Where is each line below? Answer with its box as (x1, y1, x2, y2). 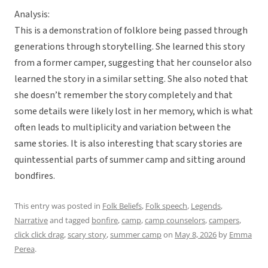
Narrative (14, 215, 48, 226)
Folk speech (145, 200, 187, 212)
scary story (68, 229, 106, 240)
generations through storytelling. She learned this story (14, 40, 245, 54)
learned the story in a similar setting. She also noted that (14, 72, 248, 86)
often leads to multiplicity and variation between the (14, 121, 231, 135)
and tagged (48, 215, 92, 226)
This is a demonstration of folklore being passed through (14, 24, 248, 38)
